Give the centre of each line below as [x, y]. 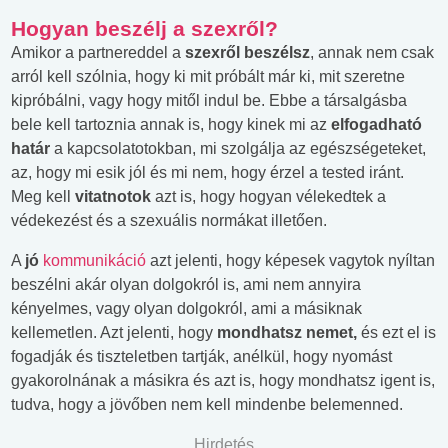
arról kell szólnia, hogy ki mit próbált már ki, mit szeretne [208, 76]
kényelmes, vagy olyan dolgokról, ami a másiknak [186, 308]
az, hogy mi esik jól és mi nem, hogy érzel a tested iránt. [207, 172]
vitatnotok [115, 196]
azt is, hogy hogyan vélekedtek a [270, 196]
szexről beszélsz [247, 52]
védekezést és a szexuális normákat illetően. [169, 220]
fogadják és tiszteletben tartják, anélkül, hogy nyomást [201, 356]
